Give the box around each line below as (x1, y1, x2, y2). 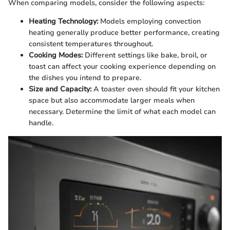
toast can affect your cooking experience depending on (29, 61, 216, 71)
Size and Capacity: (29, 84, 91, 94)
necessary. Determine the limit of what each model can (29, 106, 216, 117)
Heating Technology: (29, 16, 98, 26)
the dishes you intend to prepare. (29, 72, 141, 83)
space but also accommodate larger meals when (29, 95, 195, 105)
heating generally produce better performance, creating (29, 27, 220, 37)
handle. (29, 118, 53, 128)
